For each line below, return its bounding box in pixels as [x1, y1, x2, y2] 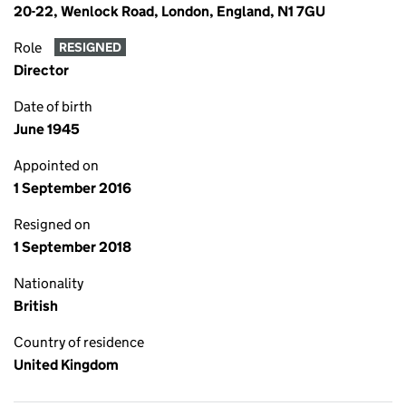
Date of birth [14, 98, 92, 115]
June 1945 [14, 121, 80, 138]
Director [14, 62, 69, 79]
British [14, 297, 58, 314]
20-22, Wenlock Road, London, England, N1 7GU [14, 3, 325, 20]
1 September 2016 [14, 179, 131, 197]
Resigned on [14, 216, 91, 233]
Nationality [14, 275, 83, 292]
